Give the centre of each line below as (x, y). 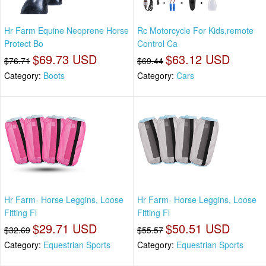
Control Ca (157, 44)
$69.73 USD (65, 59)
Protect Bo (24, 44)
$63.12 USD (198, 59)
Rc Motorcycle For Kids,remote (195, 31)
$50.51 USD (198, 228)
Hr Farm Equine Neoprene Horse (66, 31)
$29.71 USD (65, 228)
